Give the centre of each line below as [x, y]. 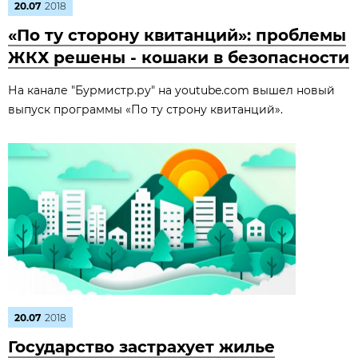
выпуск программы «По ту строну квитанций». [145, 109]
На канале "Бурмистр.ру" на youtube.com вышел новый [171, 90]
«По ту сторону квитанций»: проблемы [177, 35]
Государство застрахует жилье [141, 347]
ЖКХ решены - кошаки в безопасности [179, 58]
